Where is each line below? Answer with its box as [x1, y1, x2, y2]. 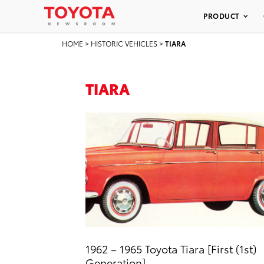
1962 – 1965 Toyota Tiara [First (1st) [85, 240, 256, 256]
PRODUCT [203, 11, 240, 21]
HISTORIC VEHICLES [91, 38, 157, 48]
